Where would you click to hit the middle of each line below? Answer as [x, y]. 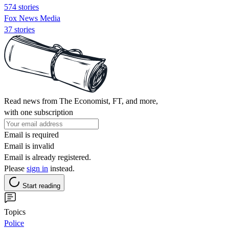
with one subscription [39, 112]
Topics [15, 212]
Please [15, 168]
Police [14, 223]
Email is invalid [29, 146]
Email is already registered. [48, 157]
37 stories [19, 29]
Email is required [31, 134]
